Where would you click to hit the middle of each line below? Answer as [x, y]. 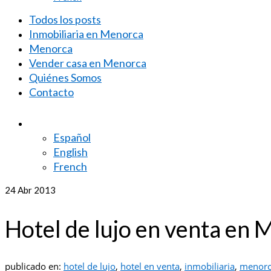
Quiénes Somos [65, 77]
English [70, 152]
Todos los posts [65, 19]
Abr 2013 [36, 190]
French [70, 166]
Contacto [51, 92]
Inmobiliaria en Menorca [86, 34]
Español [72, 137]
